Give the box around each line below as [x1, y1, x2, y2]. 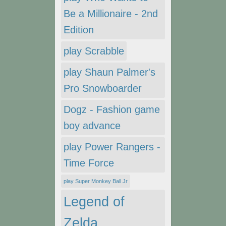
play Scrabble [64, 45, 124, 57]
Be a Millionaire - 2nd [64, 8, 158, 20]
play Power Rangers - [64, 141, 160, 153]
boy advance [64, 120, 121, 132]
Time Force [64, 157, 114, 169]
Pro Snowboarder [64, 83, 142, 94]
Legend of [64, 194, 125, 210]
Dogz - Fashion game [64, 104, 160, 116]
